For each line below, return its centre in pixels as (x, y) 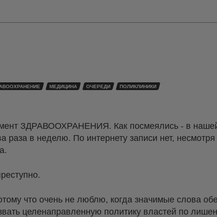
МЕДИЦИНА (63, 86)
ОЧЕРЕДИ (98, 86)
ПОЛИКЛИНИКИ (138, 86)
